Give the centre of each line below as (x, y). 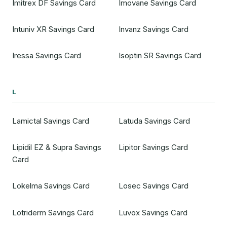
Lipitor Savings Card (153, 147)
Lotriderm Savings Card (53, 212)
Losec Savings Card (153, 186)
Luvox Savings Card (153, 212)
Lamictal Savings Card (51, 121)
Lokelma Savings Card (51, 186)
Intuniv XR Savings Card (53, 29)
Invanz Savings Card (153, 29)
